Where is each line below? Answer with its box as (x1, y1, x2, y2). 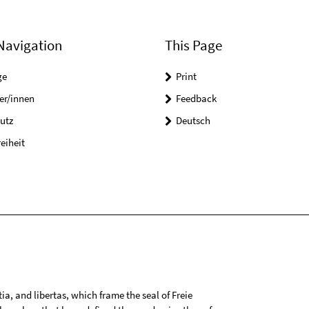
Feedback (176, 92, 217, 105)
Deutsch (176, 114, 210, 127)
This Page (165, 36, 222, 54)
